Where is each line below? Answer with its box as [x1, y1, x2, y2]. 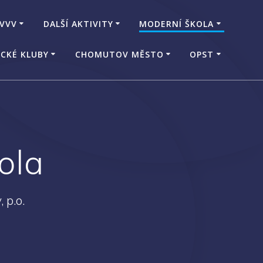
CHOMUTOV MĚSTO [75, 48, 164, 60]
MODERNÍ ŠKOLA [139, 18, 214, 29]
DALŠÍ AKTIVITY [43, 18, 113, 29]
